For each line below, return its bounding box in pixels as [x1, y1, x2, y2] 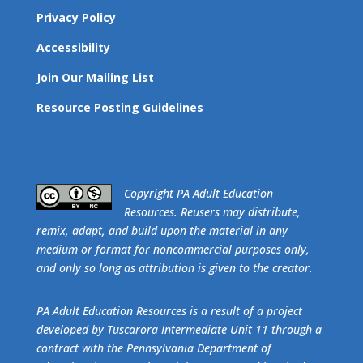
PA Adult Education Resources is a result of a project [36, 302, 302, 318]
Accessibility [36, 39, 110, 55]
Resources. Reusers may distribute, [123, 203, 301, 220]
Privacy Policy [36, 9, 116, 25]
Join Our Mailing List [36, 69, 154, 85]
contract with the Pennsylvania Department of [36, 340, 271, 356]
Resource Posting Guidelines [36, 99, 203, 115]
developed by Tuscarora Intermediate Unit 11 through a [36, 321, 322, 337]
